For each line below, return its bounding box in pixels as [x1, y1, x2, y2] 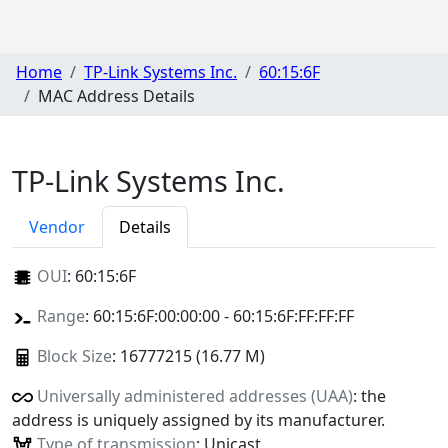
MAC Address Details [38, 85, 195, 108]
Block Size [36, 344, 112, 367]
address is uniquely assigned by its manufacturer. [12, 408, 385, 431]
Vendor [29, 215, 85, 238]
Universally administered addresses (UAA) [36, 384, 353, 407]
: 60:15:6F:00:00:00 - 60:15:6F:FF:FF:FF [84, 304, 354, 327]
